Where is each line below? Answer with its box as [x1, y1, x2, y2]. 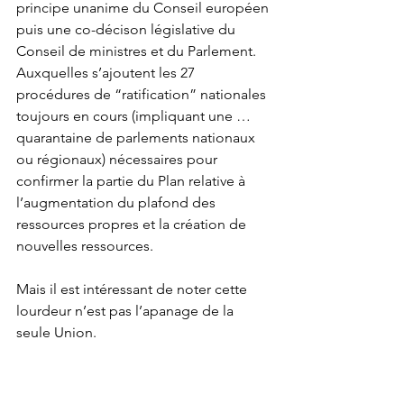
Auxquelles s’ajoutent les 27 [16, 64, 198, 82]
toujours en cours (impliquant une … [16, 107, 251, 125]
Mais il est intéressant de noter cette [16, 280, 251, 298]
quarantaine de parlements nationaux [16, 129, 259, 147]
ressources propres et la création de [16, 216, 250, 234]
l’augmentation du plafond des [16, 194, 219, 212]
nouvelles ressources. [16, 237, 153, 255]
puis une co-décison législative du [16, 21, 239, 39]
